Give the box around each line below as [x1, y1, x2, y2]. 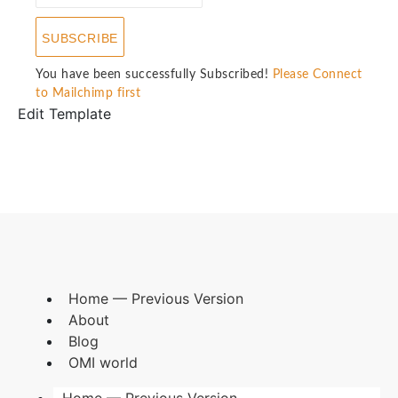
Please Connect [272, 68, 362, 81]
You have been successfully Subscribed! [36, 68, 268, 81]
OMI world [68, 353, 138, 371]
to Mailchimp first [36, 86, 140, 99]
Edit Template [18, 104, 111, 123]
